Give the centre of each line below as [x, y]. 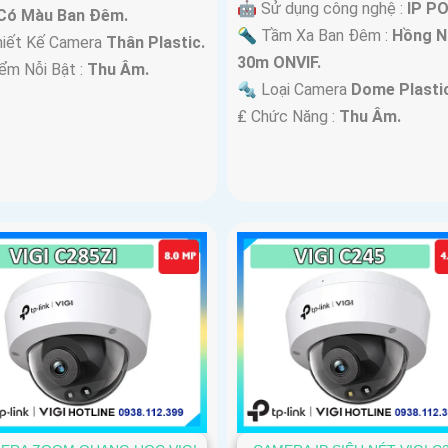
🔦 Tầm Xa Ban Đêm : [314, 36]
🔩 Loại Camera [293, 90]
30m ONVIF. [278, 63]
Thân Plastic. [156, 43]
